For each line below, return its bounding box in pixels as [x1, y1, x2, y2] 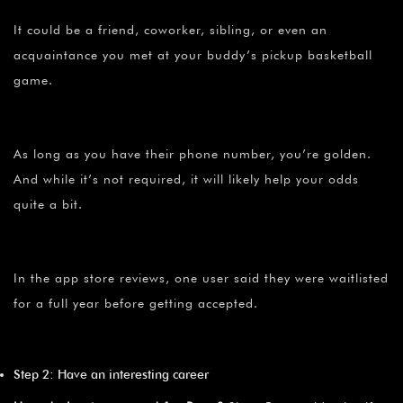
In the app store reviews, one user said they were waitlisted [13, 270, 389, 285]
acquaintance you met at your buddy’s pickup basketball [13, 47, 372, 62]
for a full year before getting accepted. [13, 295, 258, 310]
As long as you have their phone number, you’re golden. [13, 146, 372, 161]
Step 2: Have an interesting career [13, 366, 209, 381]
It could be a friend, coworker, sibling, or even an [13, 22, 327, 37]
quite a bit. [13, 196, 83, 211]
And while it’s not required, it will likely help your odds [13, 171, 359, 186]
